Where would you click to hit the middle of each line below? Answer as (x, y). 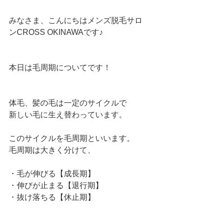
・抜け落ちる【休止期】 (52, 197)
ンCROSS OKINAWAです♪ (56, 32)
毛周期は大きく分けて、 (52, 150)
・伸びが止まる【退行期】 (56, 185)
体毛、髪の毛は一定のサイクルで (68, 103)
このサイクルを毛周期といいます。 (72, 138)
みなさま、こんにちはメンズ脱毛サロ (76, 20)
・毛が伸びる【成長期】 (52, 173)
